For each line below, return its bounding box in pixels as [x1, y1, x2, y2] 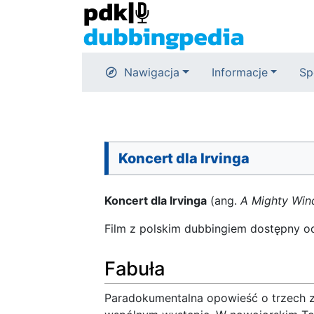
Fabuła [104, 257, 165, 280]
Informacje [211, 65, 268, 79]
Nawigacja [124, 65, 179, 79]
